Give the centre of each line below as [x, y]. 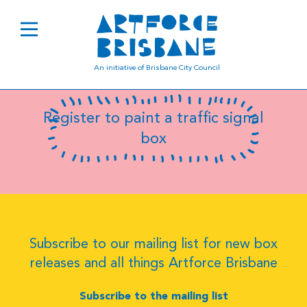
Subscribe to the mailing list [153, 297]
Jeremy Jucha [97, 36]
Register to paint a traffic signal [153, 119]
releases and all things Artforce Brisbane [153, 264]
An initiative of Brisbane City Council [157, 68]
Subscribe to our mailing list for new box [153, 245]
